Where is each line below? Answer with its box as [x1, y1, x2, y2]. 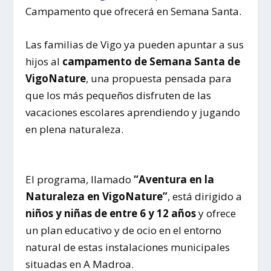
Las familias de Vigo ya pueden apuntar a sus [25, 38, 244, 52]
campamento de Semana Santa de [62, 54, 241, 69]
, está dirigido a [168, 189, 243, 203]
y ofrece [196, 206, 237, 220]
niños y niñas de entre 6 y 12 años [25, 206, 197, 220]
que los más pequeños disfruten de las [25, 88, 212, 103]
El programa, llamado [25, 172, 134, 186]
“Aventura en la [134, 172, 215, 186]
